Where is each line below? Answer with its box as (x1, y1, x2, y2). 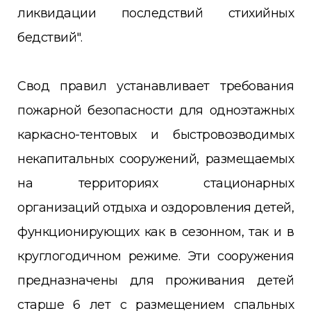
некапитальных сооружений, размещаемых (17, 151, 294, 167)
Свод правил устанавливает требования (17, 78, 294, 94)
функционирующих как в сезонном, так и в (17, 224, 294, 240)
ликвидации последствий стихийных (17, 6, 294, 22)
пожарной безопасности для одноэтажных (17, 103, 294, 119)
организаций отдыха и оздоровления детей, (17, 200, 294, 216)
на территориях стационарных (17, 176, 294, 192)
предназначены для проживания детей (17, 273, 294, 289)
